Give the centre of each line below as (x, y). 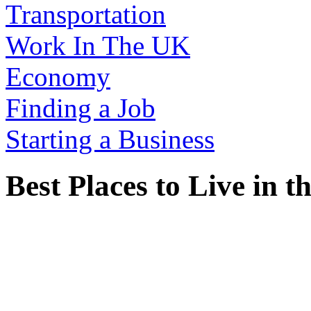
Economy (58, 76)
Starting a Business (110, 139)
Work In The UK (98, 45)
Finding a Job (81, 108)
